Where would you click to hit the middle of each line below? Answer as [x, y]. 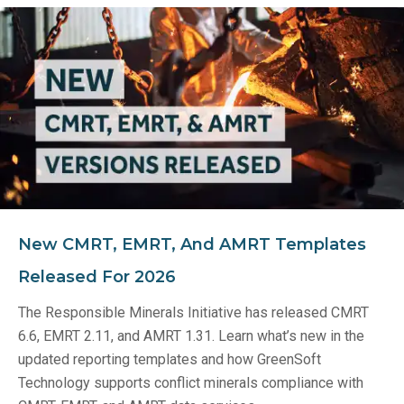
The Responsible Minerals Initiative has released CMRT [193, 313]
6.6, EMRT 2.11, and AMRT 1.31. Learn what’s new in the [191, 336]
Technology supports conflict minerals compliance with [191, 383]
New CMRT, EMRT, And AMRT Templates [192, 245]
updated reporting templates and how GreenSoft [170, 360]
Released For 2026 [97, 277]
